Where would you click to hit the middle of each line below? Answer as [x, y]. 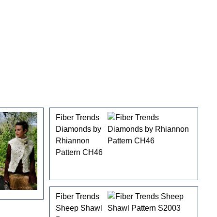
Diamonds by [78, 129]
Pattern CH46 [79, 153]
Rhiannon [72, 141]
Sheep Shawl [79, 208]
